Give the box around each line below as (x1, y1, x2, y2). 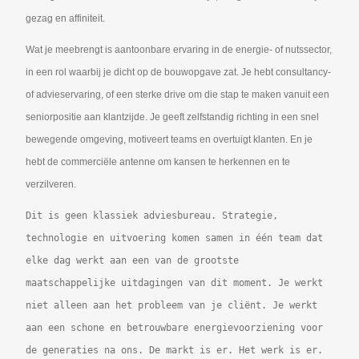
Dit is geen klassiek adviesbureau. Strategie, (26, 210, 278, 222)
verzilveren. (26, 179, 76, 191)
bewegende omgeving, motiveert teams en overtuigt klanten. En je (26, 134, 313, 146)
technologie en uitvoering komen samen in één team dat (26, 232, 323, 244)
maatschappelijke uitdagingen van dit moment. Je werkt (26, 277, 323, 289)
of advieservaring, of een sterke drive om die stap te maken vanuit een (26, 89, 329, 101)
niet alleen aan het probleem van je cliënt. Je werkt (26, 300, 317, 312)
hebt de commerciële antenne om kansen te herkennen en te (26, 156, 290, 168)
